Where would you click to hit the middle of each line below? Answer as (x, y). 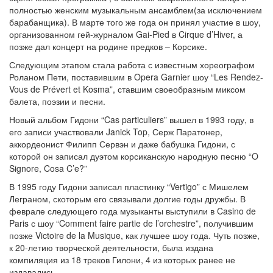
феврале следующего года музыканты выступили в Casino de (133, 211)
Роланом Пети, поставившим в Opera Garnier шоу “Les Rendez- (136, 77)
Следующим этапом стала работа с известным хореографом (132, 65)
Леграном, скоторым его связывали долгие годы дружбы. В (127, 199)
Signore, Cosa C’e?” (48, 168)
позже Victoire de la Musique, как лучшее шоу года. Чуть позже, (134, 235)
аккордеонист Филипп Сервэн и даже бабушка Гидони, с (122, 144)
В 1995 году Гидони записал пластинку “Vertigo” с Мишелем (129, 186)
